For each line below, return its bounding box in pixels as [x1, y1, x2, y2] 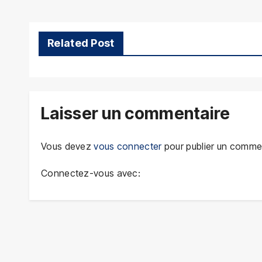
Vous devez [41, 140, 94, 152]
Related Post [47, 37, 115, 50]
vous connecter [94, 140, 162, 152]
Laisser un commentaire [41, 104, 230, 124]
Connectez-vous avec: [41, 167, 140, 179]
